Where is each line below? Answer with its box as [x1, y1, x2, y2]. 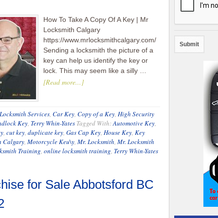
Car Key [53, 109, 74, 118]
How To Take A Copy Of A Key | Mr [43, 16, 148, 23]
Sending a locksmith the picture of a [43, 46, 153, 54]
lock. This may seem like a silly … [43, 67, 146, 74]
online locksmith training [44, 146, 111, 155]
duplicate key [28, 128, 63, 137]
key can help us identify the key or [43, 56, 148, 64]
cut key [6, 128, 25, 137]
